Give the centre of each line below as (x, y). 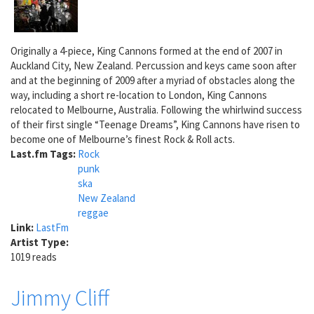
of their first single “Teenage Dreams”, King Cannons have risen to (155, 124)
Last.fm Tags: (44, 153)
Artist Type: (41, 242)
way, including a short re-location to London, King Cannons (139, 95)
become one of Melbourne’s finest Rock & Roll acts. (123, 139)
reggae (93, 212)
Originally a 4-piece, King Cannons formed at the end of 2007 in (146, 50)
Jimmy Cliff (60, 298)
